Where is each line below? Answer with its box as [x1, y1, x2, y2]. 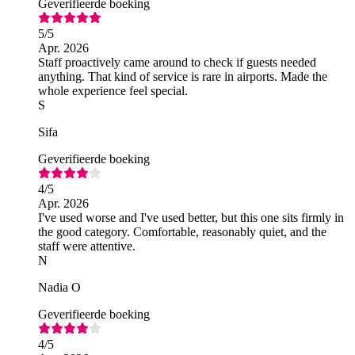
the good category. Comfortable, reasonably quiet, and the [38, 224, 326, 239]
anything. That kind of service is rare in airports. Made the [38, 69, 327, 83]
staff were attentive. [38, 239, 136, 253]
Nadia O [38, 280, 81, 294]
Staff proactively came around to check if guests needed [38, 55, 316, 69]
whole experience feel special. [38, 83, 188, 97]
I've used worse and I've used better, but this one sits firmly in [38, 210, 344, 224]
